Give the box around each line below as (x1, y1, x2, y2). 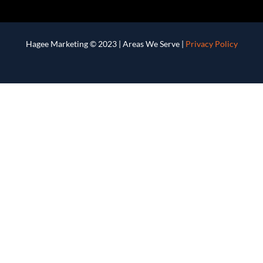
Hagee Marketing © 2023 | (25, 38, 123, 49)
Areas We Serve (122, 38, 180, 49)
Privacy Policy (185, 38, 238, 49)
